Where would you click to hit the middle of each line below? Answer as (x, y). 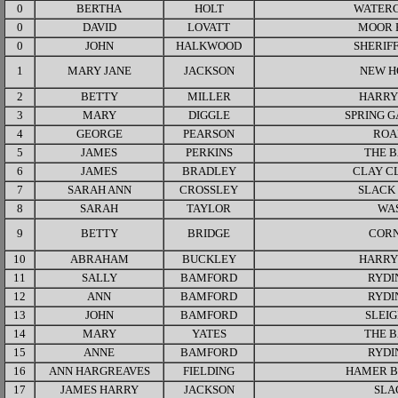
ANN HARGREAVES (99, 371)
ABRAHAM (99, 259)
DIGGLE (209, 115)
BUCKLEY (209, 259)
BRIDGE (209, 234)
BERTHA (99, 9)
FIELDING (209, 371)
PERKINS (209, 153)
